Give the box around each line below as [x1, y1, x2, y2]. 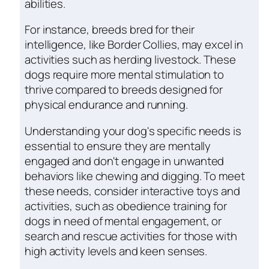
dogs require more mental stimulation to [25, 67, 225, 83]
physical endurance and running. [25, 97, 188, 113]
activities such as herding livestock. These [25, 52, 236, 68]
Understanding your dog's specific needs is [25, 122, 241, 139]
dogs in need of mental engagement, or [25, 213, 222, 229]
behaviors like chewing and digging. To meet [25, 168, 245, 184]
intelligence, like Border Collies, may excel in [25, 37, 244, 53]
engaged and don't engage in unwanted [25, 153, 225, 169]
